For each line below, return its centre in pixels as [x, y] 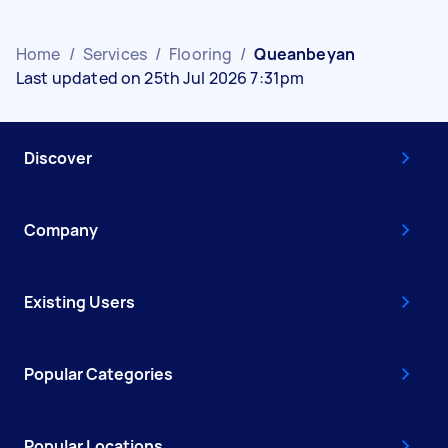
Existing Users [79, 301]
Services [114, 53]
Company [61, 229]
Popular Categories [98, 373]
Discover [58, 157]
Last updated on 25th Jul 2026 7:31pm [160, 77]
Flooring [201, 53]
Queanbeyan [304, 53]
